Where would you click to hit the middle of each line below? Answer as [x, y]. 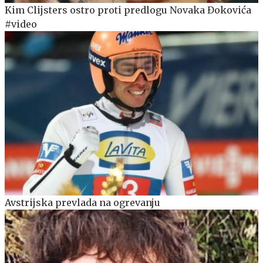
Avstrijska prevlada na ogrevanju [82, 203]
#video [21, 24]
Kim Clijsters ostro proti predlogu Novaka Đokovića [128, 10]
